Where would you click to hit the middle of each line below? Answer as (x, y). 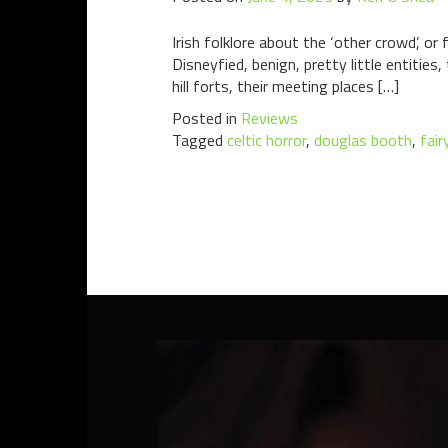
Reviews (269, 118)
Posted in (206, 118)
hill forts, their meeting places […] (285, 86)
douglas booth (363, 140)
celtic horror (266, 140)
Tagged (199, 140)
